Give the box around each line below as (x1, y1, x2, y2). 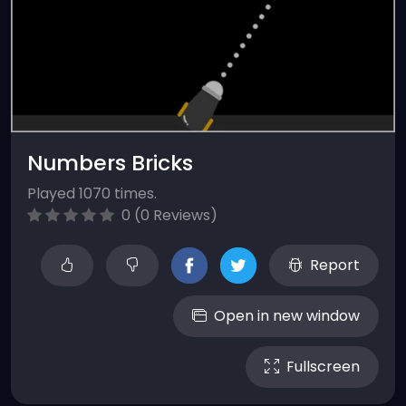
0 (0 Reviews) (118, 205, 217, 226)
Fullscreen (286, 356, 360, 377)
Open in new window (214, 305, 360, 326)
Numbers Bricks (27, 148, 193, 178)
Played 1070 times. (27, 183, 157, 204)
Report (310, 255, 360, 275)
